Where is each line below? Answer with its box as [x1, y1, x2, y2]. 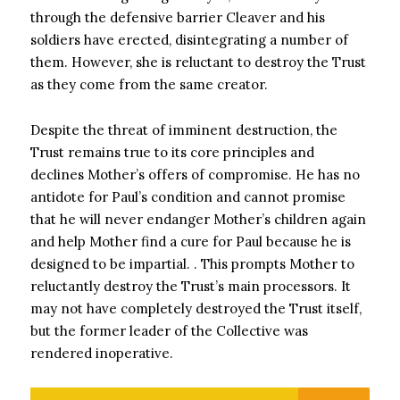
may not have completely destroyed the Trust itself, [30, 300, 362, 317]
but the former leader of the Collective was [30, 322, 308, 339]
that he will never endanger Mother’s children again [30, 211, 366, 228]
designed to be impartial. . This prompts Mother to [30, 255, 354, 272]
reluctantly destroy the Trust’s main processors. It [30, 278, 351, 295]
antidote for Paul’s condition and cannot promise [30, 188, 346, 205]
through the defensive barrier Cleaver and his [30, 9, 325, 26]
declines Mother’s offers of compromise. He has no [30, 166, 360, 183]
